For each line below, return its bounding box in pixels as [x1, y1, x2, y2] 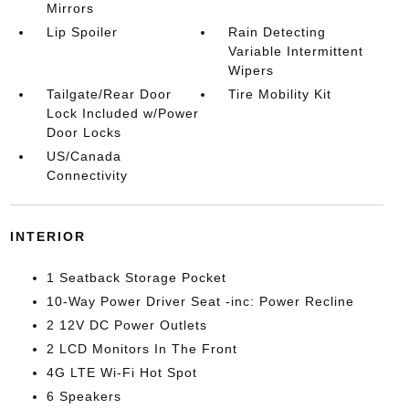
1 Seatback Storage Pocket [46, 270, 226, 285]
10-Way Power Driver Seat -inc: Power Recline [46, 294, 354, 309]
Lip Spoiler [46, 25, 118, 39]
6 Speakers [46, 389, 121, 404]
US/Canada [46, 149, 121, 163]
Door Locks [46, 125, 121, 140]
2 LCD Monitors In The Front [46, 341, 237, 356]
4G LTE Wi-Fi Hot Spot [46, 365, 197, 380]
